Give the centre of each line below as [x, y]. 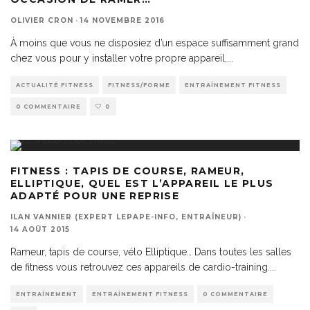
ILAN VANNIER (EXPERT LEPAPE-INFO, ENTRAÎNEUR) [126, 217]
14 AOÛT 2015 [40, 229]
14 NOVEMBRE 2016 [122, 20]
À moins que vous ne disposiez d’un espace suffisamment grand [155, 43]
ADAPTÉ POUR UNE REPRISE [95, 196]
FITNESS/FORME [139, 85]
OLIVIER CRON [42, 20]
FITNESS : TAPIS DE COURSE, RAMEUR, [128, 171]
